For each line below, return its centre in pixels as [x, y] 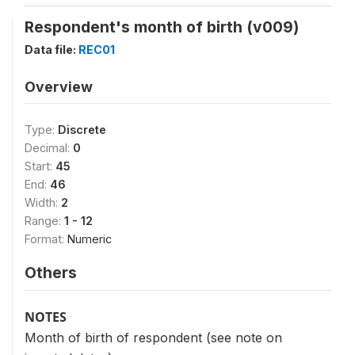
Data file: [52, 50]
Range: [44, 221]
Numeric [90, 239]
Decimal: [49, 148]
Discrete [82, 130]
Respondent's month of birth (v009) [162, 27]
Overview [59, 87]
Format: [46, 239]
